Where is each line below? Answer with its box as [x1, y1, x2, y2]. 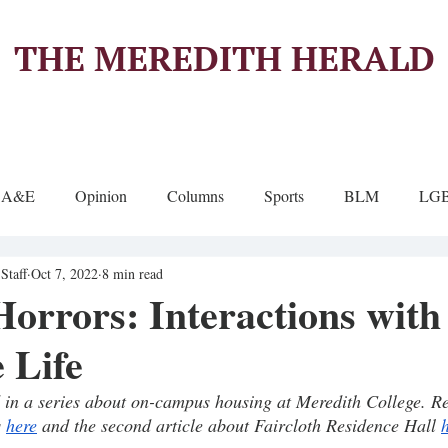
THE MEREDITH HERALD [13, 35, 435, 81]
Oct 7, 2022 [31, 263, 98, 283]
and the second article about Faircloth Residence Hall [37, 413, 441, 437]
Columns [167, 185, 224, 206]
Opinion [75, 185, 127, 206]
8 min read [102, 263, 163, 283]
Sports [264, 185, 304, 206]
